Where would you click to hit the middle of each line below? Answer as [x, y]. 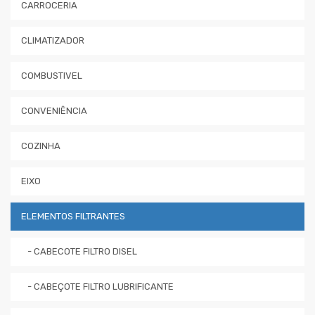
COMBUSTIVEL [52, 75]
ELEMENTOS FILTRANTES [73, 216]
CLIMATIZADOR [53, 40]
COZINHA [41, 146]
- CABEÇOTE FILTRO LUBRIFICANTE [97, 286]
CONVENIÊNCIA [54, 110]
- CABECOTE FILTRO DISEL [79, 251]
